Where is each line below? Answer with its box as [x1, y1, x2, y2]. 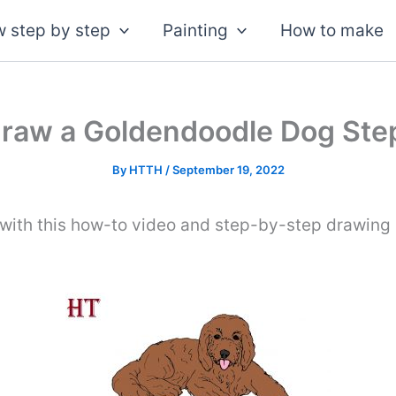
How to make [280, 19, 385, 41]
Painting [163, 19, 228, 41]
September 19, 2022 [171, 163, 285, 177]
